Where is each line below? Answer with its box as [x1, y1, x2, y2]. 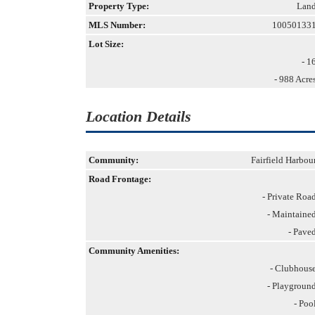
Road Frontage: [89, 174, 151, 184]
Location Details [86, 108, 191, 125]
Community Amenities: [89, 245, 179, 256]
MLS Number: [89, 20, 146, 30]
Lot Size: [89, 39, 124, 49]
